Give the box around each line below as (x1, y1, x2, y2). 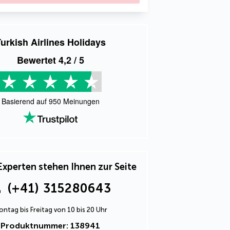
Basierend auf (1, 96, 49, 106)
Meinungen (61, 96, 100, 106)
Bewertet (16, 53, 59, 67)
